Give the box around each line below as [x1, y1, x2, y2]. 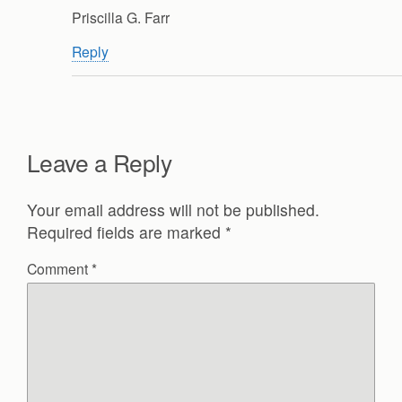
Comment [27, 258, 92, 279]
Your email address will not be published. [27, 197, 319, 221]
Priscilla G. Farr [72, 7, 170, 28]
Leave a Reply [27, 144, 172, 179]
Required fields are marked [27, 220, 225, 243]
